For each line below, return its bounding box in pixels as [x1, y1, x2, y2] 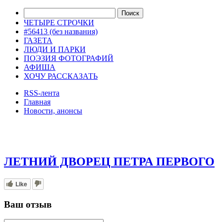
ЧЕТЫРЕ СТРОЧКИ [24, 18, 94, 27]
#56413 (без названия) [24, 27, 98, 36]
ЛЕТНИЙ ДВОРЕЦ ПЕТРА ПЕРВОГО [4, 155, 215, 168]
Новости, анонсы [24, 107, 82, 115]
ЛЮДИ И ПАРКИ [24, 45, 86, 54]
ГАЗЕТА [24, 36, 53, 45]
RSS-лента [24, 89, 59, 97]
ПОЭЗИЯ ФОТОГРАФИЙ [24, 54, 113, 62]
